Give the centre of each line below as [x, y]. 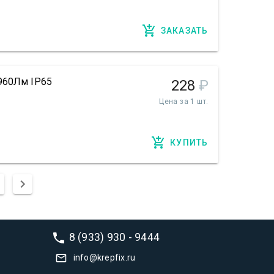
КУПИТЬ [189, 143]
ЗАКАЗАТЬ [184, 31]
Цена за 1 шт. [184, 102]
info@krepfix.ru [104, 257]
